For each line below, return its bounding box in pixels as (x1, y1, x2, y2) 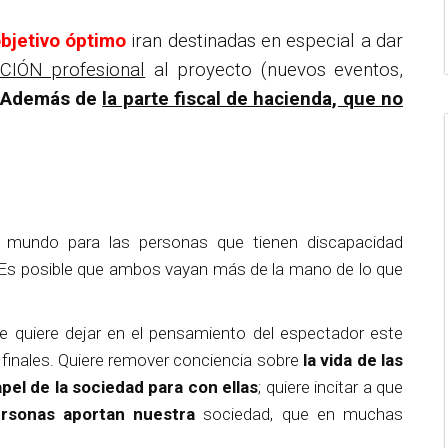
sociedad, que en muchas (195, 404, 404, 424)
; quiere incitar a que (258, 377, 403, 397)
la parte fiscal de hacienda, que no (102, 88, 404, 110)
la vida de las (303, 350, 404, 370)
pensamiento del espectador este (149, 323, 404, 343)
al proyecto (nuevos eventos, (145, 59, 404, 81)
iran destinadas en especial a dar (131, 30, 404, 52)
